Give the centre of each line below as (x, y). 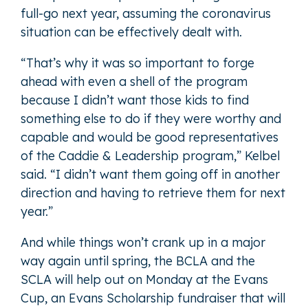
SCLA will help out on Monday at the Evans (144, 279)
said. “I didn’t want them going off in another (150, 174)
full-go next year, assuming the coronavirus (146, 13)
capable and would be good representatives (150, 137)
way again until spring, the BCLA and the (138, 261)
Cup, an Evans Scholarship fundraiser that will (153, 298)
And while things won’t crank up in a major (143, 242)
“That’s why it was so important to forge (137, 63)
